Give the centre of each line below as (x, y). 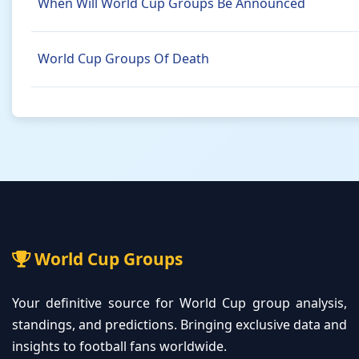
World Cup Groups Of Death (123, 59)
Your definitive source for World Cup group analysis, (179, 303)
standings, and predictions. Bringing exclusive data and (179, 325)
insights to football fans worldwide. (119, 346)
